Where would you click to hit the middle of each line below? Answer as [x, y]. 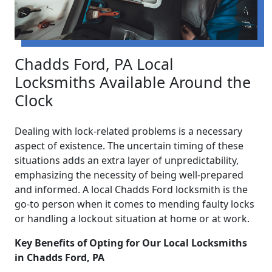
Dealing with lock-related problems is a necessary [128, 131]
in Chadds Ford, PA [59, 258]
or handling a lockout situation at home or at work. [132, 219]
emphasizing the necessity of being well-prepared [129, 175]
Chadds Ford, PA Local [94, 64]
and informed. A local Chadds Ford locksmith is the [131, 190]
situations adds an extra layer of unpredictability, [127, 161]
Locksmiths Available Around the [133, 82]
